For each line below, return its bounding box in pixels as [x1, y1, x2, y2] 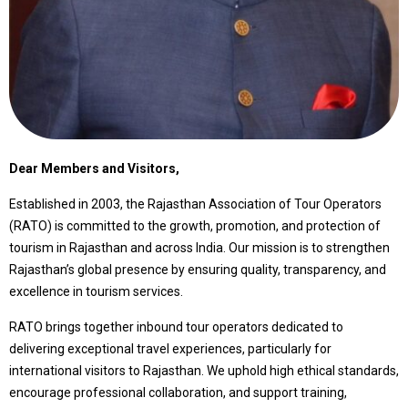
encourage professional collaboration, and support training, [9, 385, 347, 401]
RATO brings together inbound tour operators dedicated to [9, 320, 343, 335]
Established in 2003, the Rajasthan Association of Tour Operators [9, 197, 382, 212]
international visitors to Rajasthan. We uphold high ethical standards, [9, 363, 399, 379]
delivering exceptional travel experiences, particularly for [9, 342, 331, 357]
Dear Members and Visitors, [9, 161, 179, 177]
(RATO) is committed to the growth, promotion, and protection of [9, 219, 381, 234]
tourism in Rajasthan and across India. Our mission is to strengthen [9, 240, 390, 256]
